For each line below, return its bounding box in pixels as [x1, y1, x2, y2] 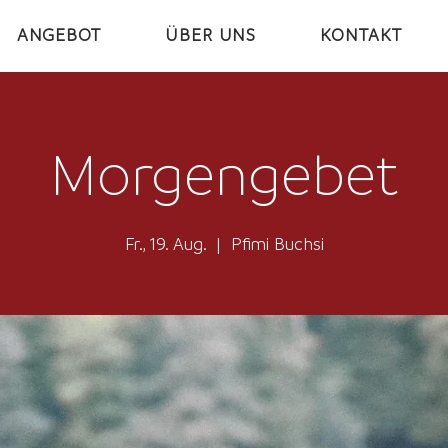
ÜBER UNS [165, 24, 257, 45]
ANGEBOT [16, 24, 101, 45]
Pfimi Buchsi [230, 233, 324, 254]
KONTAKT [320, 24, 402, 45]
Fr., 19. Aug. [124, 233, 206, 254]
